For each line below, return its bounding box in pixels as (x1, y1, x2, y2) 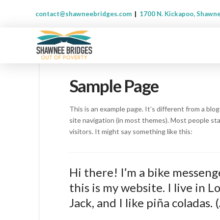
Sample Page (69, 75, 159, 96)
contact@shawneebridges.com (35, 10, 132, 18)
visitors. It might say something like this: (69, 127, 192, 136)
